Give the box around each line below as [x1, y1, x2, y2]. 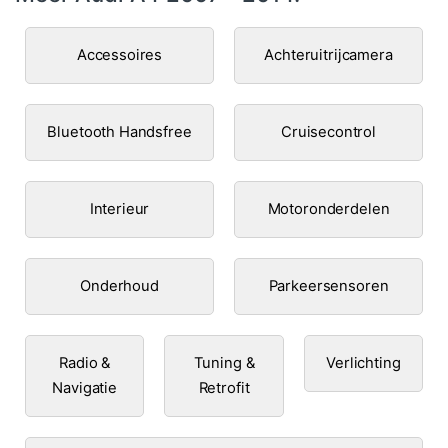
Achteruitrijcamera [264, 45, 393, 64]
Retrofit [198, 378, 250, 397]
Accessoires [76, 45, 163, 64]
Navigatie [52, 378, 117, 397]
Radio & [59, 353, 111, 372]
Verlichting [326, 353, 401, 372]
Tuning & [193, 353, 255, 372]
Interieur [89, 199, 150, 218]
